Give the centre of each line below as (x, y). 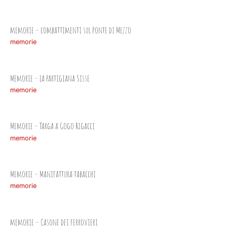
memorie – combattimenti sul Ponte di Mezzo (71, 29)
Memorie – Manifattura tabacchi (53, 174)
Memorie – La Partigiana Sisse (50, 78)
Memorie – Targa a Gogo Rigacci (52, 126)
